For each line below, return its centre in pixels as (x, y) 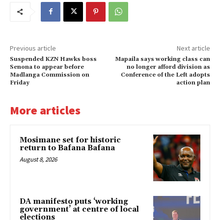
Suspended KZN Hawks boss (53, 59)
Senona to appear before (47, 67)
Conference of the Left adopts (165, 75)
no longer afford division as (168, 67)
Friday (20, 82)
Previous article (33, 48)
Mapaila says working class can (162, 59)
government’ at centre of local (79, 210)
